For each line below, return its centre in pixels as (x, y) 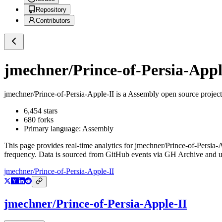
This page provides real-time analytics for (69, 146)
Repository (51, 10)
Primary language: (53, 129)
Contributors (53, 21)
